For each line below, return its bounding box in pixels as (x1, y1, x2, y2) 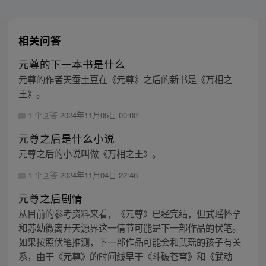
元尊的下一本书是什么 (18, 56, 125, 72)
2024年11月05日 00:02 (59, 109, 138, 121)
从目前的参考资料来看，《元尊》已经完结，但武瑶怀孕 (18, 207, 241, 220)
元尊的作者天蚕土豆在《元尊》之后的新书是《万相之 (18, 72, 232, 86)
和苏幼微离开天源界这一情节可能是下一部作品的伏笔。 (18, 221, 241, 235)
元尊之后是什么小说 (18, 131, 115, 146)
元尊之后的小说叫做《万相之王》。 (18, 147, 161, 160)
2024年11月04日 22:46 (59, 169, 138, 181)
